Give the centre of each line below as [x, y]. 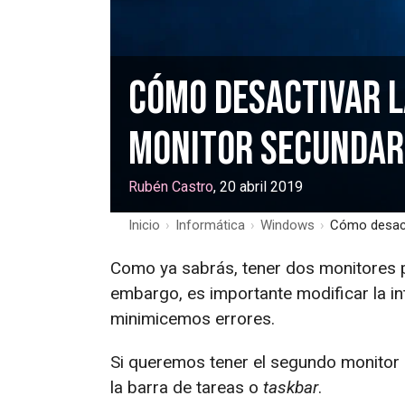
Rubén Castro [171, 186]
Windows [287, 225]
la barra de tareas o [187, 387]
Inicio [144, 225]
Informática [210, 225]
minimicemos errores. [193, 318]
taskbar [291, 387]
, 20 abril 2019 [258, 186]
